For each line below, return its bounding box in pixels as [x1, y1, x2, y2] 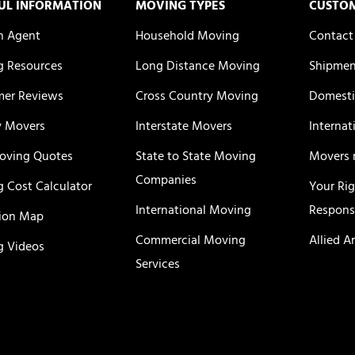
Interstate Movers [135, 115, 232, 139]
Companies [135, 169, 197, 193]
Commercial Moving [135, 229, 246, 254]
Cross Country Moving [135, 85, 258, 109]
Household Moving [135, 25, 239, 49]
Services [135, 253, 180, 277]
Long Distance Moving [135, 55, 260, 79]
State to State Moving [135, 145, 256, 170]
